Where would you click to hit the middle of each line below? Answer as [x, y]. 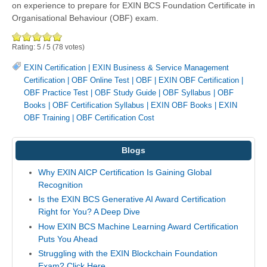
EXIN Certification [55, 67]
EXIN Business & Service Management [161, 67]
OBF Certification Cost [115, 117]
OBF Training [47, 117]
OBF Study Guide [125, 92]
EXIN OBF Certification [199, 80]
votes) [74, 47]
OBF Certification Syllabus [98, 105]
